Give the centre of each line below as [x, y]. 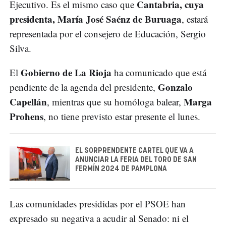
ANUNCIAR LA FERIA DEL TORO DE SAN [136, 160]
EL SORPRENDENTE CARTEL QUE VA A [134, 151]
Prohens [26, 117]
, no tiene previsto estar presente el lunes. [122, 117]
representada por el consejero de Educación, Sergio [108, 34]
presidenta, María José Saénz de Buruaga [96, 19]
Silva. [20, 48]
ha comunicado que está [159, 73]
